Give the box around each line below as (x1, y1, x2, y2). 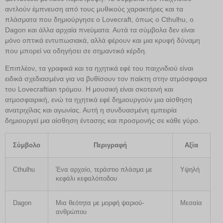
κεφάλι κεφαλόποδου (56, 175, 117, 183)
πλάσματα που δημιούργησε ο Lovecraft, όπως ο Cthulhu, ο (5, 15, 194, 23)
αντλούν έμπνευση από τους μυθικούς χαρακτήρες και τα (5, 4, 183, 13)
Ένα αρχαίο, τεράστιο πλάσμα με (56, 166, 152, 174)
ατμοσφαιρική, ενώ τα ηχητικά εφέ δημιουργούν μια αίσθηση (5, 95, 192, 104)
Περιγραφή (94, 142, 127, 149)
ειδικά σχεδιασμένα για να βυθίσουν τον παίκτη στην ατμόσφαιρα (5, 74, 207, 83)
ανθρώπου (56, 209, 87, 216)
